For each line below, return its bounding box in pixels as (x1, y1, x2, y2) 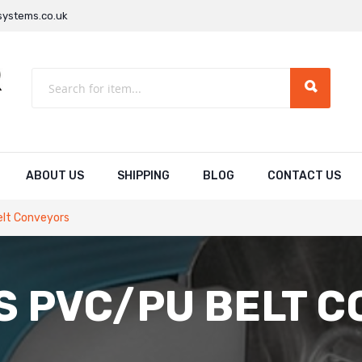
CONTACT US (267, 168, 341, 183)
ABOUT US (25, 168, 84, 183)
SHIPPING (116, 168, 170, 183)
